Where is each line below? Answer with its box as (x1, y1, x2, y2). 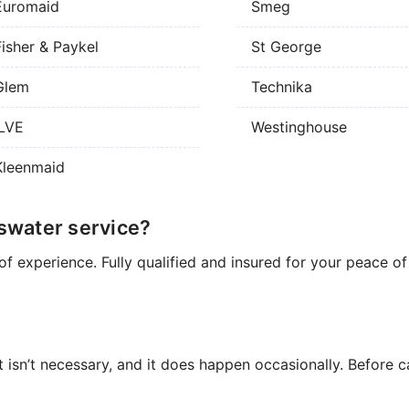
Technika (251, 78, 312, 97)
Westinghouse (251, 118, 347, 137)
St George (251, 37, 321, 57)
